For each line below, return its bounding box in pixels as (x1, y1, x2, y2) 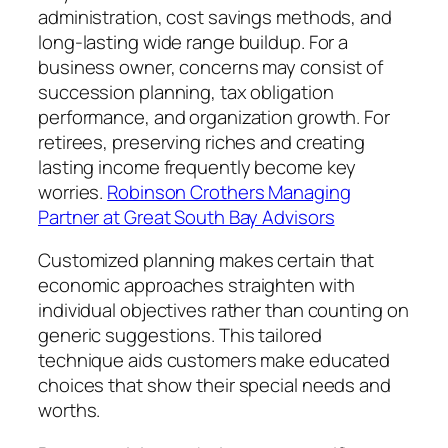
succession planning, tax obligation (38, 78, 334, 105)
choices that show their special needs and (38, 372, 391, 399)
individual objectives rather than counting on (38, 297, 409, 324)
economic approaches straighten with (38, 272, 355, 299)
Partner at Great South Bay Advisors (38, 203, 335, 230)
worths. (38, 397, 101, 424)
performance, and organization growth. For (38, 103, 390, 130)
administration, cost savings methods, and (38, 3, 392, 30)
